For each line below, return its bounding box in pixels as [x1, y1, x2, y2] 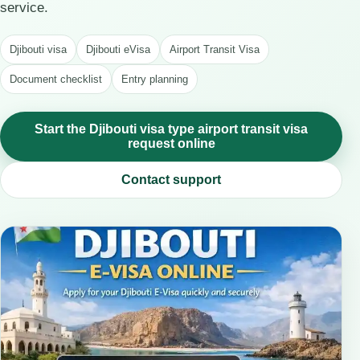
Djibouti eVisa [86, 43, 150, 55]
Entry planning [121, 73, 188, 85]
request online [127, 137, 215, 150]
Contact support [121, 173, 221, 186]
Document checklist [10, 73, 102, 85]
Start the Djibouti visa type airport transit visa [35, 122, 308, 136]
